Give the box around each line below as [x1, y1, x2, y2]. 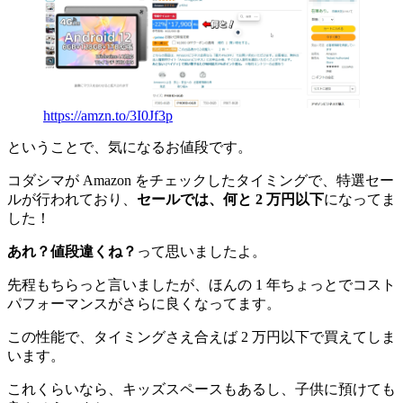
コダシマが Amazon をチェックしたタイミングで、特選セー [7, 173, 394, 189]
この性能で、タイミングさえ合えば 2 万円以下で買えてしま [7, 329, 396, 345]
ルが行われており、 [7, 192, 137, 208]
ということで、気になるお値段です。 [7, 139, 252, 156]
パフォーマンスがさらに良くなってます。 [7, 296, 281, 312]
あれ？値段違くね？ [7, 244, 137, 260]
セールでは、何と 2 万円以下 [137, 192, 324, 208]
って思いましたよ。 [137, 244, 266, 260]
